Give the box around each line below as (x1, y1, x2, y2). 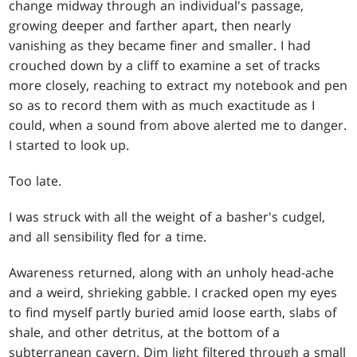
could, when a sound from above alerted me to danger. (9, 116, 347, 135)
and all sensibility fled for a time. (9, 228, 207, 246)
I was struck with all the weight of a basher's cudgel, (9, 208, 326, 226)
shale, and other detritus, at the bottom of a (9, 324, 280, 342)
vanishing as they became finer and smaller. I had (9, 37, 312, 55)
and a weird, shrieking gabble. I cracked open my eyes (9, 284, 338, 302)
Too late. (9, 172, 62, 190)
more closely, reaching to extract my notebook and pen (9, 76, 348, 95)
